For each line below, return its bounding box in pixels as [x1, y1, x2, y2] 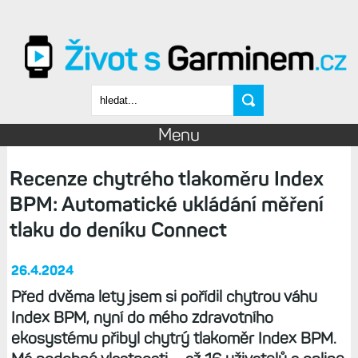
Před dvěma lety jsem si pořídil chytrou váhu [10, 287, 317, 307]
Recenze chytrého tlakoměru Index [9, 166, 324, 192]
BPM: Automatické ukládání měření [9, 192, 324, 217]
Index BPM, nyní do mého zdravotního [10, 308, 273, 328]
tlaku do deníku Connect [9, 217, 227, 243]
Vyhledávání [90, 39, 191, 63]
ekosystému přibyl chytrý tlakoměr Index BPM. [10, 328, 336, 348]
